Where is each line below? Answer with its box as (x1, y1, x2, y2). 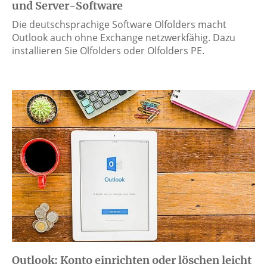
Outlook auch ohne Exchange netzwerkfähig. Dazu (12, 31, 235, 45)
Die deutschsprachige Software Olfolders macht (12, 18, 226, 32)
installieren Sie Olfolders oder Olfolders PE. (12, 44, 204, 58)
